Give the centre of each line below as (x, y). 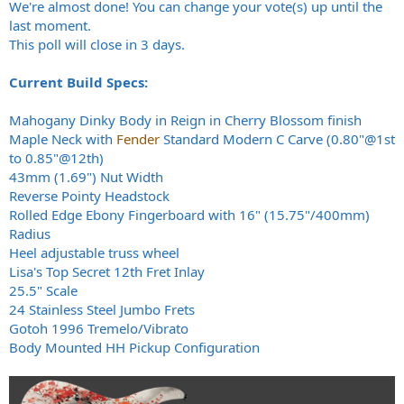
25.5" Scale (43, 291)
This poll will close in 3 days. (97, 45)
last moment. (50, 26)
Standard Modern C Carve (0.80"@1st (277, 139)
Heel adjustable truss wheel (94, 253)
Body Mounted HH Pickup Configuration (134, 348)
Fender (138, 139)
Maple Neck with (63, 139)
